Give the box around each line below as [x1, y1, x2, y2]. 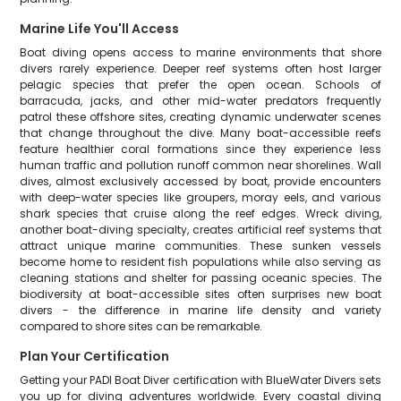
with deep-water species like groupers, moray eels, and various [20, 190, 381, 205]
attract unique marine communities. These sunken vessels [20, 238, 381, 253]
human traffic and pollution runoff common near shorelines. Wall [20, 158, 381, 173]
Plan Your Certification [20, 347, 170, 365]
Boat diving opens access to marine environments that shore [20, 45, 381, 60]
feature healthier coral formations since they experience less [20, 141, 381, 157]
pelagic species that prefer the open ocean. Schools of [20, 77, 381, 92]
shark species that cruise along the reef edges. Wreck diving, [20, 206, 381, 221]
